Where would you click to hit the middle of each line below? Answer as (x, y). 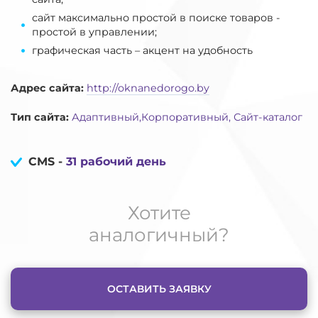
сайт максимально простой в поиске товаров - (156, 17)
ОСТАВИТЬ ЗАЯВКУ (159, 289)
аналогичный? (159, 235)
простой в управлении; (94, 32)
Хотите (159, 213)
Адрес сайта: (47, 88)
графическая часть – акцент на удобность (142, 50)
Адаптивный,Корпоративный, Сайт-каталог (187, 117)
